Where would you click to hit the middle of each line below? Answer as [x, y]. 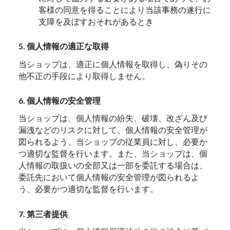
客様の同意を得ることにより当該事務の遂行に [124, 9]
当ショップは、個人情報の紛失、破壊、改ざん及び [113, 118]
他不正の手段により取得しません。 [84, 75]
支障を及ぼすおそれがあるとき [96, 21]
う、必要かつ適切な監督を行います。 [89, 189]
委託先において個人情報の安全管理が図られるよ [109, 177]
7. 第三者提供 [43, 214]
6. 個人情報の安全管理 [60, 100]
